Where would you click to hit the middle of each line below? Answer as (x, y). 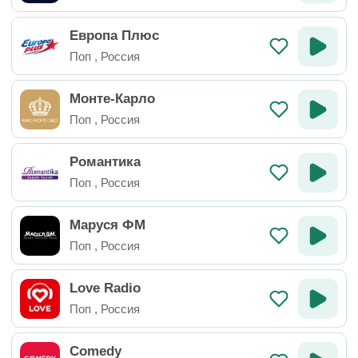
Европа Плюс (114, 36)
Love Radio (105, 288)
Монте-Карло (112, 99)
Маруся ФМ (107, 225)
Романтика (105, 162)
